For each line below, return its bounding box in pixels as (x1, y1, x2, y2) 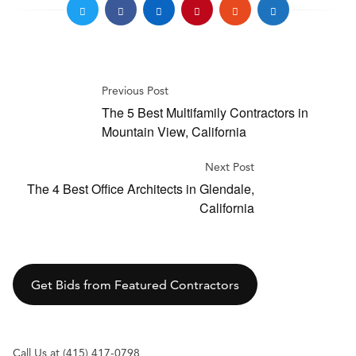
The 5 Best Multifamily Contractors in (102, 103, 308, 122)
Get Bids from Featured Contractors (30, 277, 239, 292)
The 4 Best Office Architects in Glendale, (27, 180, 254, 199)
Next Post (205, 160, 254, 175)
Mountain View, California (102, 122, 246, 141)
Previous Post (102, 83, 168, 99)
